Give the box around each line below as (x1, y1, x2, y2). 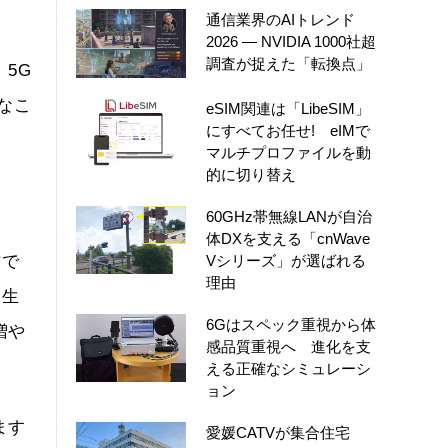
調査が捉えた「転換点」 (206, 54, 371, 72)
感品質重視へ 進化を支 (206, 337, 371, 355)
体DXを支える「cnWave (206, 229, 370, 247)
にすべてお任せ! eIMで (206, 121, 370, 139)
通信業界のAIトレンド (206, 10, 355, 28)
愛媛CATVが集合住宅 (206, 423, 350, 441)
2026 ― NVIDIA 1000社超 (206, 32, 376, 50)
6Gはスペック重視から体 (206, 315, 376, 333)
